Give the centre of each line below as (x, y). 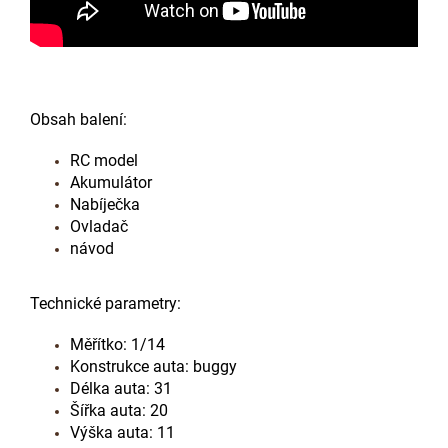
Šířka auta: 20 (119, 410)
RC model (104, 160)
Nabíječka (105, 204)
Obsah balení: (78, 119)
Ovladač (99, 226)
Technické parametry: (105, 303)
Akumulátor (111, 182)
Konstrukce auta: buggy (153, 366)
